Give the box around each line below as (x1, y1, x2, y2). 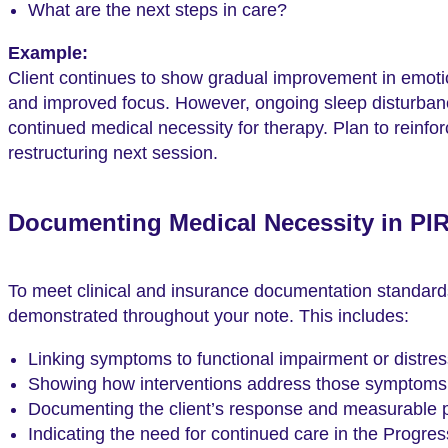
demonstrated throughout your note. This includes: (8, 306, 409, 327)
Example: (8, 43, 88, 64)
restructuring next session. (8, 143, 218, 164)
